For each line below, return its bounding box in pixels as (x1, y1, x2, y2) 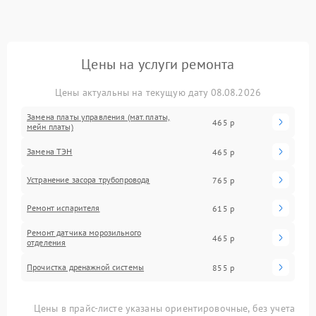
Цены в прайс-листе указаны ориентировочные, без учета (34, 302, 295, 315)
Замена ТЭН (27, 146, 73, 157)
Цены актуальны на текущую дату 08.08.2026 (54, 86, 262, 99)
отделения (27, 237, 66, 248)
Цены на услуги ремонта (81, 55, 235, 73)
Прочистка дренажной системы (27, 262, 145, 272)
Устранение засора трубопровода (27, 174, 150, 185)
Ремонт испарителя (27, 202, 100, 213)
